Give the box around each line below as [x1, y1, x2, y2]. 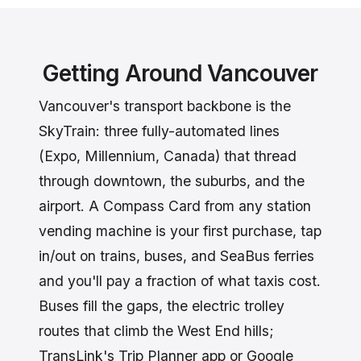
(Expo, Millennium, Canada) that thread [39, 147, 297, 165]
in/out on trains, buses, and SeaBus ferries [39, 247, 314, 265]
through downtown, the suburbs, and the [39, 172, 305, 190]
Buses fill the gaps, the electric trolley [39, 297, 284, 315]
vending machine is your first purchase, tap [39, 222, 322, 240]
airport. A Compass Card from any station [39, 197, 311, 215]
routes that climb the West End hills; [39, 322, 274, 340]
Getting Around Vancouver [43, 60, 318, 88]
